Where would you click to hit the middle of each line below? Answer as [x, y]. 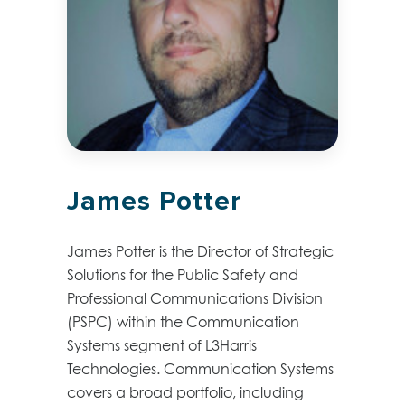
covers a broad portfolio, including [185, 392]
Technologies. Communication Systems [200, 368]
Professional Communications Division [195, 298]
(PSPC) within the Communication [183, 321]
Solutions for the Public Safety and [183, 274]
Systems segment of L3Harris [162, 345]
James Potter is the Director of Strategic [200, 251]
